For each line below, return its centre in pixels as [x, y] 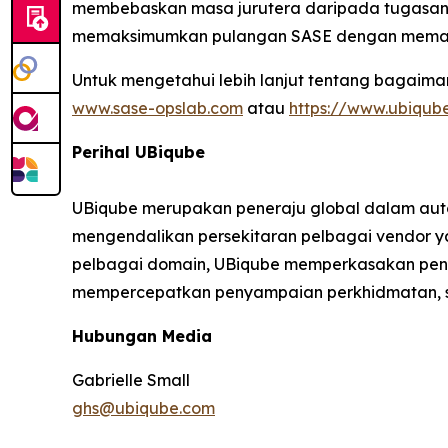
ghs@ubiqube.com [143, 408]
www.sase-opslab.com [157, 108]
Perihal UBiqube [138, 152]
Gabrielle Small [131, 380]
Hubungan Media [142, 336]
